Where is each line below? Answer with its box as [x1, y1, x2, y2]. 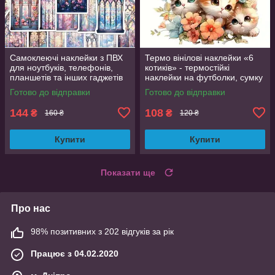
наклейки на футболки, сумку [145, 72, 263, 82]
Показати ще [101, 167, 155, 177]
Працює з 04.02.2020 [31, 248, 118, 258]
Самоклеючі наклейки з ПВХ [10, 52, 123, 63]
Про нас [11, 203, 50, 214]
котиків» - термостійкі [145, 62, 230, 72]
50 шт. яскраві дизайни [10, 82, 101, 92]
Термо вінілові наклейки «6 [145, 52, 254, 63]
